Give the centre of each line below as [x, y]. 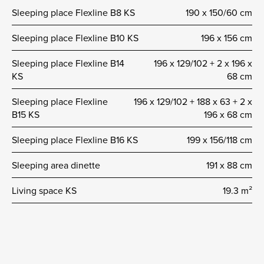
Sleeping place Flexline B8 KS [73, 12]
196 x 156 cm [227, 37]
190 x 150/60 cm [219, 12]
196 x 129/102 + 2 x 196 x [203, 63]
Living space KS [44, 190]
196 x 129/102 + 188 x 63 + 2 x [193, 101]
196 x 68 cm [228, 114]
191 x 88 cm [229, 165]
